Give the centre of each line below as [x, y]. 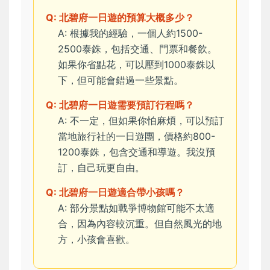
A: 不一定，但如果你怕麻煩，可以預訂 [141, 121]
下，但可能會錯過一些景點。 [121, 80]
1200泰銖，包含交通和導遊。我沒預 [137, 152]
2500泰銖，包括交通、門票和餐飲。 [137, 49]
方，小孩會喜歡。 [96, 240]
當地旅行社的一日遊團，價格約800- [137, 137]
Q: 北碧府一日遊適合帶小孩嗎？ [115, 193]
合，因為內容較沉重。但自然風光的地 [140, 224]
